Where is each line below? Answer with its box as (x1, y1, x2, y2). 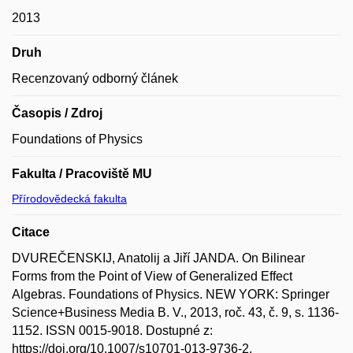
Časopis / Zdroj (12, 106, 102, 120)
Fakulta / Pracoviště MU (12, 167, 152, 180)
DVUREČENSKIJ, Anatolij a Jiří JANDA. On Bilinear (12, 251, 305, 265)
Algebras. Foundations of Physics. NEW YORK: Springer (12, 288, 329, 301)
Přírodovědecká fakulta (12, 192, 127, 205)
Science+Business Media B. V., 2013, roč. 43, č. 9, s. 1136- (12, 306, 339, 319)
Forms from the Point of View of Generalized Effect (12, 269, 292, 283)
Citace (12, 225, 50, 239)
